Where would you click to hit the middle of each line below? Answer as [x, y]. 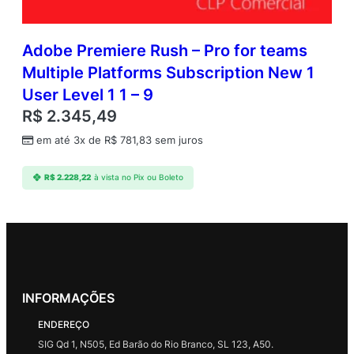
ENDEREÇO [64, 324]
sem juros [177, 140]
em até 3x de [70, 140]
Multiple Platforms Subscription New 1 [168, 72]
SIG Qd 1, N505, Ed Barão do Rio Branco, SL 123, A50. [156, 344]
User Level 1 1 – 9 [88, 94]
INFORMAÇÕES [68, 298]
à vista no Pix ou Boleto [138, 178]
